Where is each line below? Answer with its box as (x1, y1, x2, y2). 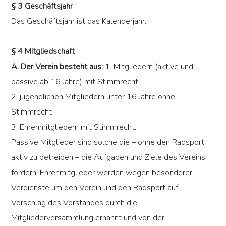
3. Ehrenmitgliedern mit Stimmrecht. (11, 122, 137, 133)
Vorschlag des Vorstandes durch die (11, 197, 138, 209)
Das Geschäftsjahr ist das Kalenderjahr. (11, 16, 147, 27)
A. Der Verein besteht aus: (11, 61, 103, 73)
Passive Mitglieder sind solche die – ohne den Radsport (11, 137, 205, 148)
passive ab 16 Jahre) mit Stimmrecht (11, 76, 139, 88)
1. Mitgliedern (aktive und (103, 61, 194, 73)
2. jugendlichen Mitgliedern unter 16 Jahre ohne (11, 91, 176, 103)
